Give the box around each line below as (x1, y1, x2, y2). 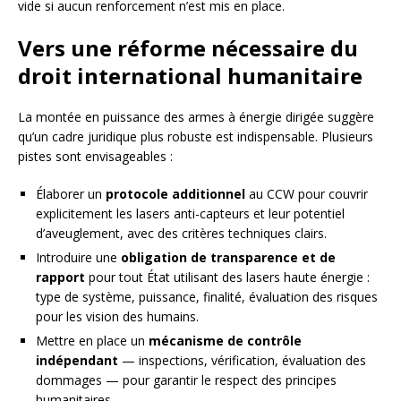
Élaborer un (36, 184, 106, 202)
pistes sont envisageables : (18, 147, 173, 165)
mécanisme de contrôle (149, 331, 302, 349)
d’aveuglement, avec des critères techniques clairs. (36, 224, 327, 242)
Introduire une (36, 248, 121, 266)
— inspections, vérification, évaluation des (118, 351, 366, 369)
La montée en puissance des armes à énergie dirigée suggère (18, 107, 374, 125)
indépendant (36, 351, 118, 369)
